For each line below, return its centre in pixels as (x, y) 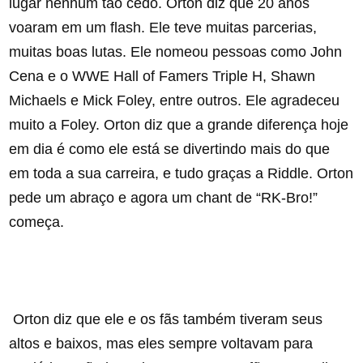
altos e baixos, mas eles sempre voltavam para (161, 344)
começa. (39, 222)
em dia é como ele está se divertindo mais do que (170, 149)
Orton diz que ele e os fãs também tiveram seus (166, 320)
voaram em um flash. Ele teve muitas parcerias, (163, 28)
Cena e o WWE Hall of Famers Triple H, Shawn (162, 77)
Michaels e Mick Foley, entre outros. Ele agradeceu (175, 101)
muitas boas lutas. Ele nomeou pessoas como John (176, 52)
